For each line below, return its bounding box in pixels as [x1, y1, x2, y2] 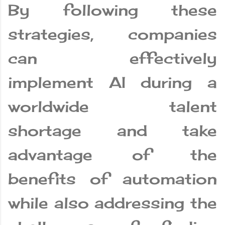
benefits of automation [8, 170, 217, 188]
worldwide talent [8, 97, 217, 116]
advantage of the [8, 146, 217, 164]
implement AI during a [8, 73, 217, 92]
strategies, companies [8, 25, 217, 44]
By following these [8, 1, 217, 20]
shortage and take [8, 122, 217, 140]
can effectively [8, 49, 217, 68]
